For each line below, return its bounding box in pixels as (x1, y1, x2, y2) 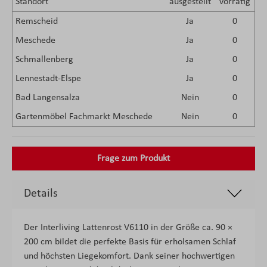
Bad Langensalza (15, 93, 80, 103)
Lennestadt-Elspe (15, 74, 81, 83)
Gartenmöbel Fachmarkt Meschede (15, 112, 153, 122)
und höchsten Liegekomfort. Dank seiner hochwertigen (24, 252, 235, 261)
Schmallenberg (15, 55, 73, 64)
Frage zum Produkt (97, 154, 170, 163)
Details (24, 188, 58, 200)
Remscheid (15, 17, 58, 26)
